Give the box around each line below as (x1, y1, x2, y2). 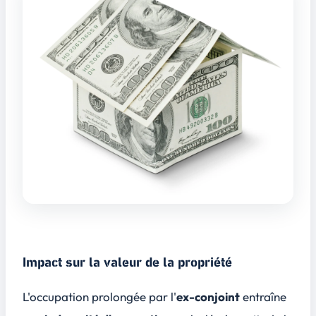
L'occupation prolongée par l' (23, 288, 176, 304)
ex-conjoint (176, 288, 240, 304)
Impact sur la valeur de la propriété (23, 253, 232, 272)
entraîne (240, 288, 286, 304)
